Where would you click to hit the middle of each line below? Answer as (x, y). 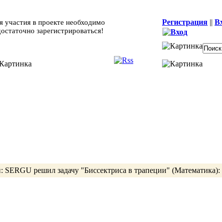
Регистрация (185, 22)
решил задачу (56, 170)
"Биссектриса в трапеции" (125, 170)
